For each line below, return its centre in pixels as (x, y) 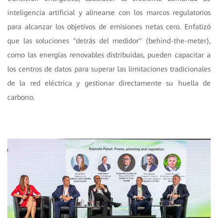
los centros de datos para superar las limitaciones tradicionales (109, 69)
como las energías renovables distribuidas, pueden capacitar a (109, 55)
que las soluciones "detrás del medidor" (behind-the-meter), (109, 41)
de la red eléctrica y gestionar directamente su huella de (109, 83)
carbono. (22, 97)
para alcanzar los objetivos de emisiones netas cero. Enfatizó (109, 27)
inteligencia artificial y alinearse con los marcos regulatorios (109, 12)
